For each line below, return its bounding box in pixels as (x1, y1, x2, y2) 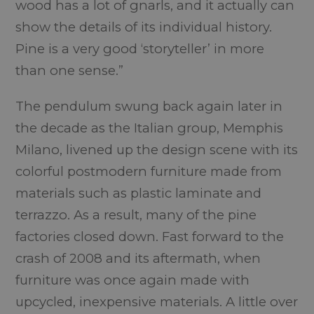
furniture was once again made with (15, 271, 250, 288)
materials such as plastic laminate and (15, 184, 262, 201)
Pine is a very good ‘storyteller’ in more (15, 40, 265, 57)
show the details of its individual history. (15, 18, 273, 35)
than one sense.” (15, 62, 124, 78)
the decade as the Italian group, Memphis (15, 119, 284, 136)
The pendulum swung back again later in (15, 97, 283, 114)
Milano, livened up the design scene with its (15, 141, 299, 158)
